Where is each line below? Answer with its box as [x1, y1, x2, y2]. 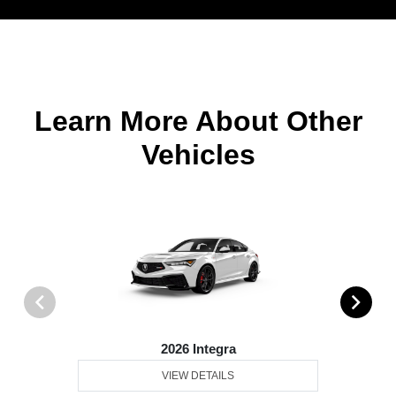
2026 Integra [160, 341, 236, 357]
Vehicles [141, 139, 255, 171]
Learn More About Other [34, 105, 362, 138]
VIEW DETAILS [162, 369, 235, 383]
